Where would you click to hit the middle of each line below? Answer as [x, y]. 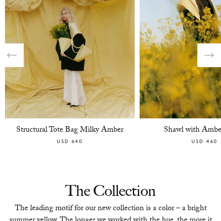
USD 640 [70, 142]
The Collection [110, 191]
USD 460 [204, 142]
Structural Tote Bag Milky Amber [70, 131]
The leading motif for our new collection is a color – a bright [110, 209]
